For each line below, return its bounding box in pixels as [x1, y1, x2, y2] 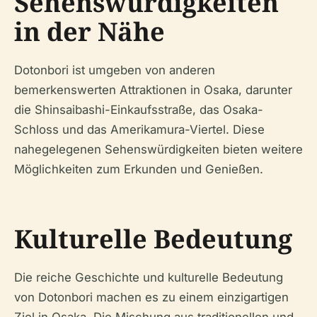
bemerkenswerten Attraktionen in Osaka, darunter [14, 83, 292, 98]
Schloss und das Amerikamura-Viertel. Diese [14, 122, 265, 137]
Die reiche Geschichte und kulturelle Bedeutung [14, 270, 283, 285]
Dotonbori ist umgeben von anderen [14, 63, 215, 78]
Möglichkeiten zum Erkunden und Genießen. [14, 162, 263, 177]
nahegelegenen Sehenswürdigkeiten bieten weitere [14, 142, 303, 157]
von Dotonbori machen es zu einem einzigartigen [14, 290, 289, 305]
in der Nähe [14, 14, 165, 50]
